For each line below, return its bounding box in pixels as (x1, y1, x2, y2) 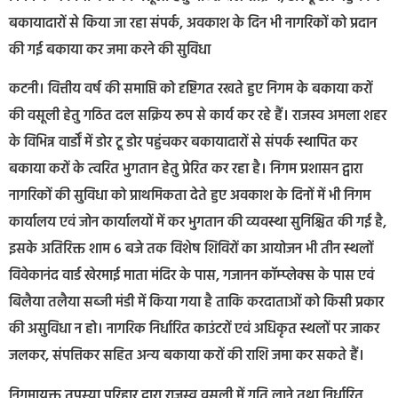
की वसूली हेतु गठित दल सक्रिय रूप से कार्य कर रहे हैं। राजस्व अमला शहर (9, 105, 386, 129)
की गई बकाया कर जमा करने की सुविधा (9, 38, 211, 62)
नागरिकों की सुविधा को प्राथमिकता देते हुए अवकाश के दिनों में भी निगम (9, 185, 370, 209)
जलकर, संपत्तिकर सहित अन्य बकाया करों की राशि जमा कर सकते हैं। (9, 345, 364, 369)
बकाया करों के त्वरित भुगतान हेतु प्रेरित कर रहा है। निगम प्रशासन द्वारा (9, 158, 362, 182)
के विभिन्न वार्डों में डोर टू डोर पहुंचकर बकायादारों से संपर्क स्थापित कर (9, 131, 357, 155)
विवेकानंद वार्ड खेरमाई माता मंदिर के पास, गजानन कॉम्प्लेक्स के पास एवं (9, 265, 374, 289)
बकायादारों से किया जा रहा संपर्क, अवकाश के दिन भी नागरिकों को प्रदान (9, 12, 377, 36)
